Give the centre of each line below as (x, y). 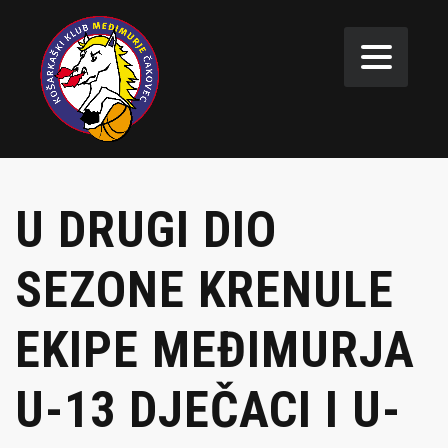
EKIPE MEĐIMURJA (215, 349)
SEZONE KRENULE (204, 289)
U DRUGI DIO (146, 229)
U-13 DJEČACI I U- (208, 409)
